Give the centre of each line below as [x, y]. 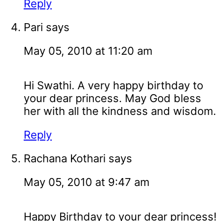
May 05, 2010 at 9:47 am [87, 182]
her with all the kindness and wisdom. [120, 111]
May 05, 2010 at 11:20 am [88, 51]
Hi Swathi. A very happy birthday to [113, 86]
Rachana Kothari [65, 159]
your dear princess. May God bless [112, 98]
